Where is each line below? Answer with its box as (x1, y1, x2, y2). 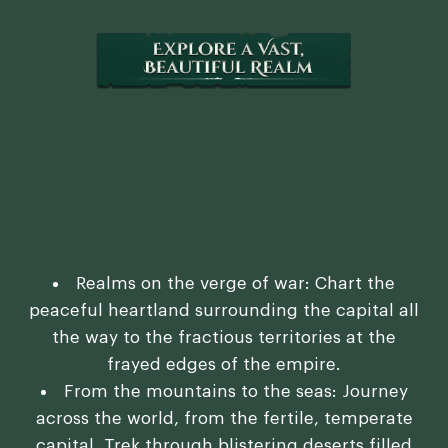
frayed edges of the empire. (107, 355, 341, 373)
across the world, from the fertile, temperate (35, 409, 413, 427)
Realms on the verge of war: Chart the (76, 274, 395, 292)
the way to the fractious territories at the (52, 328, 396, 346)
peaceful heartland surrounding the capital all (29, 301, 419, 319)
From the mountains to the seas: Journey (63, 382, 408, 400)
